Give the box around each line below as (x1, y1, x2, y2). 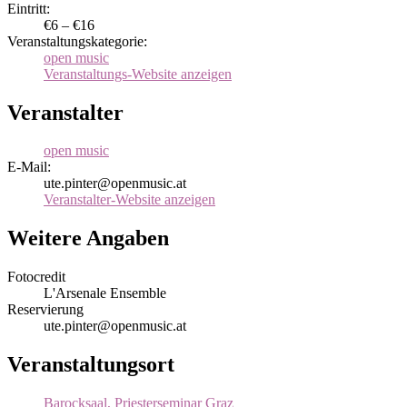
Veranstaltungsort (7, 352, 174, 377)
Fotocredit (7, 269, 65, 285)
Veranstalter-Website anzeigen (44, 192, 215, 208)
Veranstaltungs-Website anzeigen (44, 65, 232, 82)
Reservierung (7, 302, 84, 318)
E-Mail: (7, 159, 51, 175)
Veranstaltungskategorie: (7, 33, 147, 49)
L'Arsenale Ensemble (44, 285, 166, 302)
